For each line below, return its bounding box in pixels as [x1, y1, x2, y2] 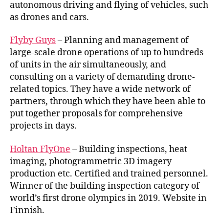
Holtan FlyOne [10, 143, 70, 155]
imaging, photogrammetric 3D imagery [10, 155, 172, 167]
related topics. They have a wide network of [10, 84, 191, 95]
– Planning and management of [56, 35, 189, 46]
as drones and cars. [10, 11, 89, 23]
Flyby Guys [10, 35, 56, 46]
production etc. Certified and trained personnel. [10, 168, 208, 179]
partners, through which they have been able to [10, 96, 205, 107]
